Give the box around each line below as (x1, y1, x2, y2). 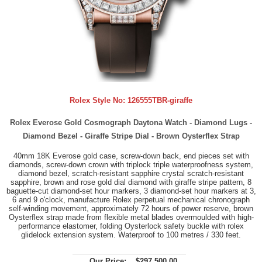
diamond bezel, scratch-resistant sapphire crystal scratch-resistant (18, 168, 244, 178)
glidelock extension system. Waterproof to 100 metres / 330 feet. (21, 230, 241, 239)
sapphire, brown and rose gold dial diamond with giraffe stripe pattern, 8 (11, 177, 251, 187)
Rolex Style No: (70, 96, 127, 105)
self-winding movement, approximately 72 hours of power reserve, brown (9, 204, 253, 213)
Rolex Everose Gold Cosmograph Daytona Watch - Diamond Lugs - (10, 118, 252, 127)
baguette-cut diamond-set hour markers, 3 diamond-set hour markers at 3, (6, 186, 256, 195)
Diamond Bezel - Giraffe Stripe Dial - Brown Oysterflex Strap (22, 131, 240, 140)
